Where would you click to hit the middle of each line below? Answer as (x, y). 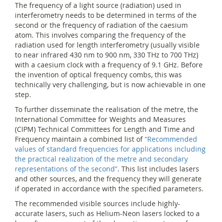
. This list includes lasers (158, 169)
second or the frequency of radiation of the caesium (101, 25)
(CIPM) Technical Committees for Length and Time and (105, 129)
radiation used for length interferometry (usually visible (107, 45)
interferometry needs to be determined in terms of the (106, 15)
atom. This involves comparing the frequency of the (100, 35)
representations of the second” (66, 169)
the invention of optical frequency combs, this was (98, 75)
